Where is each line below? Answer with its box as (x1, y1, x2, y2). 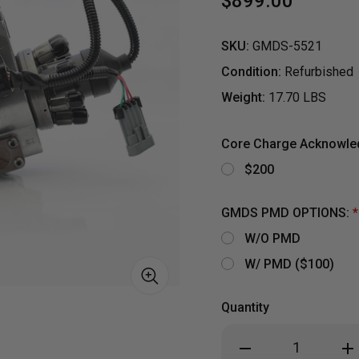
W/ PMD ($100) (244, 256, 334, 272)
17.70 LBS (268, 89, 326, 105)
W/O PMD (244, 230, 301, 246)
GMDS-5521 (252, 38, 322, 54)
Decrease (236, 332, 288, 357)
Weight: (221, 89, 265, 105)
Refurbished (284, 63, 353, 79)
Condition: (221, 63, 281, 79)
